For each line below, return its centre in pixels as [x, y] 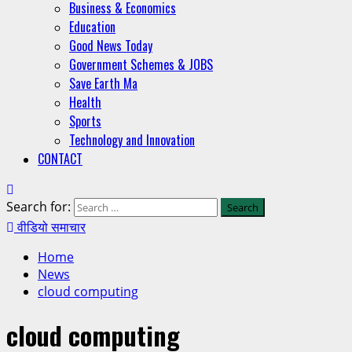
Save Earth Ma [103, 83]
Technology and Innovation [132, 140]
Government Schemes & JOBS [141, 64]
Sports [85, 121]
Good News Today [111, 46]
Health [85, 102]
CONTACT [60, 159]
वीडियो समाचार [50, 226]
